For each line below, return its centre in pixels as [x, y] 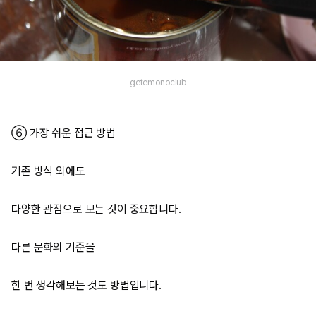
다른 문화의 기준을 [53, 247]
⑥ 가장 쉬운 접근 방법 [63, 133]
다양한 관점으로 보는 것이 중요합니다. [96, 209]
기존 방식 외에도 [48, 171]
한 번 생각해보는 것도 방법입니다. [86, 285]
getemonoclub [158, 83]
